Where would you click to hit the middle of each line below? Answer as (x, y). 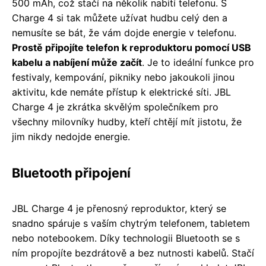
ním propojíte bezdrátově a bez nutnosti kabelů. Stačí (133, 253)
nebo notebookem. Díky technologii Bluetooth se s (126, 238)
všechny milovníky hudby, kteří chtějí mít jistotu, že (127, 122)
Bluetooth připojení (71, 173)
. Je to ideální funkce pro (198, 63)
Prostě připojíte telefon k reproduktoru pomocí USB (132, 48)
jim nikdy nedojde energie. (71, 137)
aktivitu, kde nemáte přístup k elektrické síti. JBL (121, 92)
